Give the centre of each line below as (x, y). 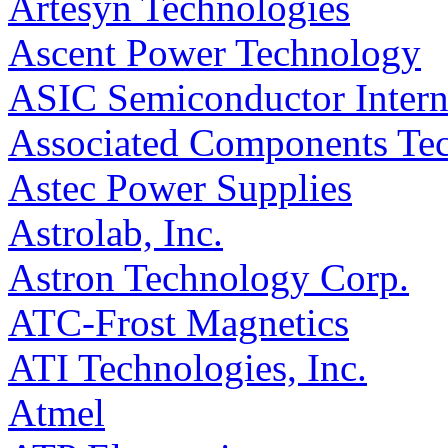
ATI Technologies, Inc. (187, 368)
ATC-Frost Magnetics (178, 323)
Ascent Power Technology (214, 53)
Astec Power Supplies (180, 188)
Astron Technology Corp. (208, 278)
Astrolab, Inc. (115, 233)
